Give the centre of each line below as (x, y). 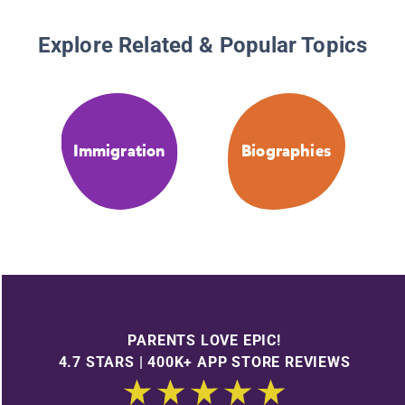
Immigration (119, 151)
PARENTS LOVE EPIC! (204, 340)
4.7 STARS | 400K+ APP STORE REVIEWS (204, 362)
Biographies (286, 151)
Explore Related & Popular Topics (202, 46)
